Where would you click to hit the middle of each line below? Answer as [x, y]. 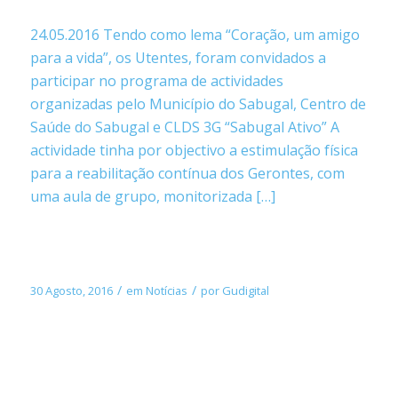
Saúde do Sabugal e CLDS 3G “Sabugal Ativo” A [184, 127]
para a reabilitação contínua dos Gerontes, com [187, 173]
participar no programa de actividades [156, 80]
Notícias [166, 290]
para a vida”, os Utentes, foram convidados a [178, 57]
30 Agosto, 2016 [71, 290]
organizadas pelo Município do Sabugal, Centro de [198, 103]
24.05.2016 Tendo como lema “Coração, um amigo [195, 34]
